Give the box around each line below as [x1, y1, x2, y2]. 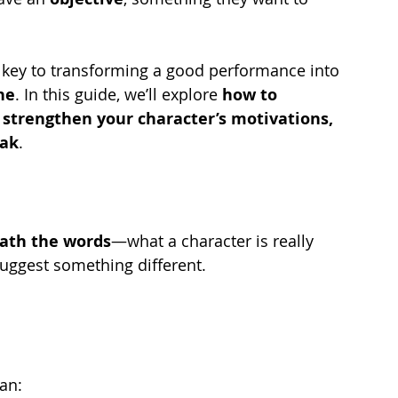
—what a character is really [111, 229, 318, 251]
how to [222, 83, 282, 106]
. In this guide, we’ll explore [15, 83, 222, 105]
